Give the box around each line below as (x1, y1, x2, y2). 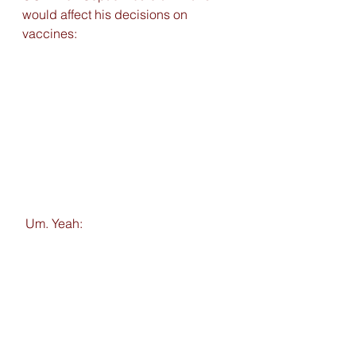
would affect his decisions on (22, 6, 191, 23)
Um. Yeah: (25, 215, 86, 231)
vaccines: (22, 25, 77, 42)
